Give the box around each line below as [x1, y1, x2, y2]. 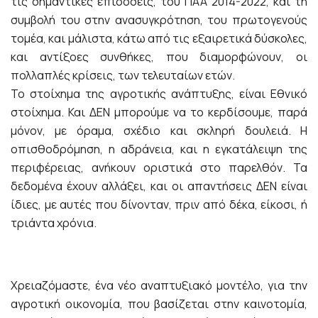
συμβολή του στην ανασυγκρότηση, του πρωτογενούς [11, 11, 307, 28]
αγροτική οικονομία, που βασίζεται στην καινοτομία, [11, 295, 307, 312]
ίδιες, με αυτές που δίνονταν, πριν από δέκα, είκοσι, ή [11, 196, 307, 212]
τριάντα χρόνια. [11, 214, 97, 231]
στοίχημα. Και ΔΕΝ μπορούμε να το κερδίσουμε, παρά [11, 104, 307, 120]
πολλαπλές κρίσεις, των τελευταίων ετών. [11, 67, 235, 83]
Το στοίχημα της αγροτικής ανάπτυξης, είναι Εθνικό [11, 85, 307, 102]
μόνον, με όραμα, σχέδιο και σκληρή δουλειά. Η [11, 122, 307, 138]
